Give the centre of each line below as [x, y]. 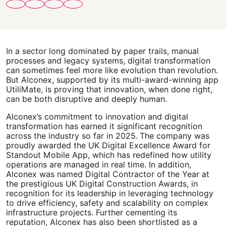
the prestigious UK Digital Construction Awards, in [102, 184]
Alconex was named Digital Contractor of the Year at [108, 174]
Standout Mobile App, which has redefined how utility [109, 155]
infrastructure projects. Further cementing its [92, 213]
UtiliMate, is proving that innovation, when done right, [109, 90]
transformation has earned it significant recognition [104, 126]
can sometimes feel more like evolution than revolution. [112, 70]
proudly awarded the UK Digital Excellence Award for [108, 146]
